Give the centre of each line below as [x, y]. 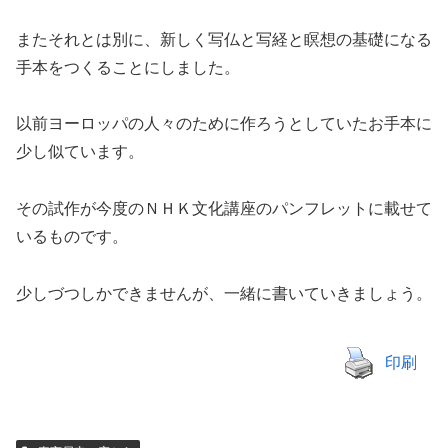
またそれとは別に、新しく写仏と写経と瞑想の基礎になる [224, 39]
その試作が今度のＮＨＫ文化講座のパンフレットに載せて [224, 209]
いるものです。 [72, 237]
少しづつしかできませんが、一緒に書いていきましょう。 [224, 294]
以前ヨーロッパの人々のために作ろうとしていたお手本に [224, 124]
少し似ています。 [80, 152]
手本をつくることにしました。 [128, 67]
